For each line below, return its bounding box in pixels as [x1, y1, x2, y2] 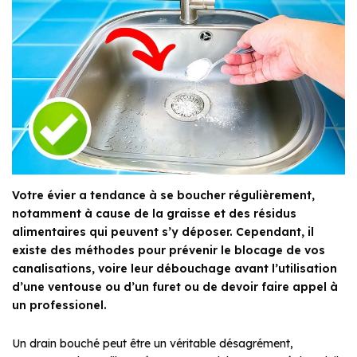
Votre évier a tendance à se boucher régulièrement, [12, 188, 315, 203]
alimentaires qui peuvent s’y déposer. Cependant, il [12, 225, 314, 240]
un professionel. [12, 298, 107, 313]
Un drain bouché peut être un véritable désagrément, [12, 336, 293, 351]
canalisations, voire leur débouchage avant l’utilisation [12, 261, 337, 277]
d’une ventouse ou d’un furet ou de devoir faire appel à [12, 280, 338, 295]
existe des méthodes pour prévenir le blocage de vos [12, 243, 325, 258]
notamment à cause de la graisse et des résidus [12, 206, 296, 222]
